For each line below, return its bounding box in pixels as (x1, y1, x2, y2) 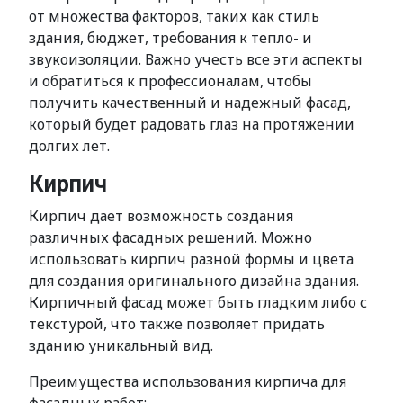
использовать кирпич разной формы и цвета (29, 249, 354, 269)
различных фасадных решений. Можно (29, 228, 312, 247)
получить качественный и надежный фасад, (29, 93, 351, 112)
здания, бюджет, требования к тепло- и (29, 28, 312, 48)
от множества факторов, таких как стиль (29, 6, 319, 26)
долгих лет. (29, 136, 110, 156)
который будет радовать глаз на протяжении (29, 114, 354, 134)
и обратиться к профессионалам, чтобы (29, 71, 312, 91)
